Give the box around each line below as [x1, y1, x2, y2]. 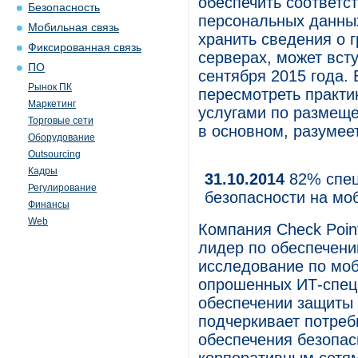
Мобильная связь [28, 22, 119, 34]
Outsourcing [28, 149, 81, 160]
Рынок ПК [28, 82, 72, 93]
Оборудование [28, 132, 95, 143]
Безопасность [28, 2, 100, 14]
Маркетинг [28, 98, 76, 109]
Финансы [28, 199, 70, 210]
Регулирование [28, 182, 97, 193]
